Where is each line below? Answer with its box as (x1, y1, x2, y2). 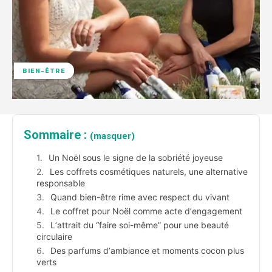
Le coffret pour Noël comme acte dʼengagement (50, 206, 242, 217)
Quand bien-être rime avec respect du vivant (50, 192, 229, 203)
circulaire (36, 231, 72, 242)
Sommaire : (24, 127, 90, 143)
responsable (36, 178, 85, 189)
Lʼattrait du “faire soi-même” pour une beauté (50, 220, 229, 231)
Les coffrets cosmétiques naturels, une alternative (50, 166, 248, 177)
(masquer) (90, 131, 135, 142)
